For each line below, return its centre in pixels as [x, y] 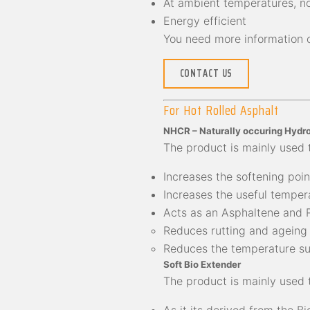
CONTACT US [206, 74]
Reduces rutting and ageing [235, 231]
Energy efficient [205, 21]
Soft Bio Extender [202, 265]
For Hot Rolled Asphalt [221, 110]
